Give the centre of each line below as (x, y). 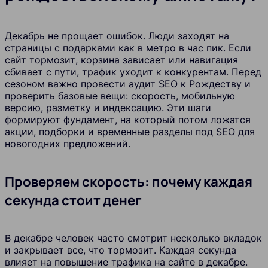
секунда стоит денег (73, 200)
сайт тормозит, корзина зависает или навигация (121, 60)
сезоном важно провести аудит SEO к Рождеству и (128, 84)
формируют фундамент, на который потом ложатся (128, 120)
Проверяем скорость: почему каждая (129, 182)
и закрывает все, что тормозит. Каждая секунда (121, 250)
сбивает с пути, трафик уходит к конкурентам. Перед (133, 72)
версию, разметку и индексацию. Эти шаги (108, 108)
